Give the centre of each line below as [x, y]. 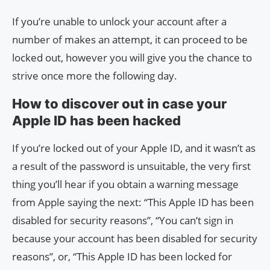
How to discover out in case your [119, 103]
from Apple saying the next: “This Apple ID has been [133, 202]
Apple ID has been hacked [96, 120]
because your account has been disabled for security [135, 238]
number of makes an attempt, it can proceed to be [130, 39]
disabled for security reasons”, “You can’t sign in [123, 220]
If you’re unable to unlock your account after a [119, 21]
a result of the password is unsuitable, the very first [131, 166]
